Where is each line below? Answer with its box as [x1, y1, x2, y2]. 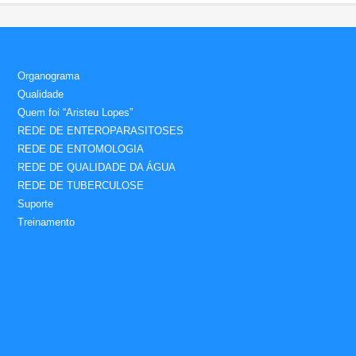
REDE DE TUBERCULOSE [17, 179, 144, 192]
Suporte [17, 197, 53, 210]
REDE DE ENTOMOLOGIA [17, 142, 144, 155]
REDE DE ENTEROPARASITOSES [17, 124, 184, 137]
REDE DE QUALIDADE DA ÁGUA [17, 161, 176, 173]
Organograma [17, 69, 79, 82]
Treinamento [17, 215, 75, 228]
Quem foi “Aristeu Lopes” [17, 106, 133, 118]
